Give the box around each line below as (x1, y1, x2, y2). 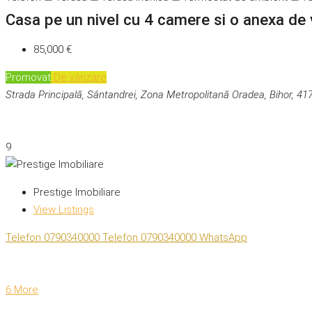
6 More (6, 283, 38, 297)
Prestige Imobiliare (33, 186, 120, 199)
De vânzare (51, 71, 107, 84)
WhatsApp (199, 231, 247, 244)
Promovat (6, 71, 51, 84)
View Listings (33, 203, 94, 217)
